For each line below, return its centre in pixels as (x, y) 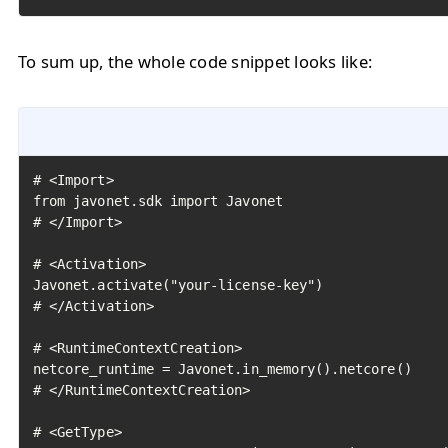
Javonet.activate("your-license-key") (178, 285)
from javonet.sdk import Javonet (158, 201)
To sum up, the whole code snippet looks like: (195, 61)
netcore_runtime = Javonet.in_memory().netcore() (222, 369)
